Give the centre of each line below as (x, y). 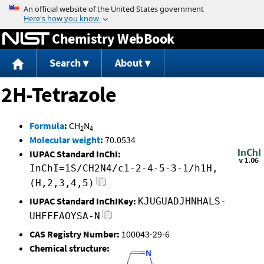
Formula (47, 126)
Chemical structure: (70, 248)
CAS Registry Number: (75, 234)
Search (65, 63)
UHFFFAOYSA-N (65, 216)
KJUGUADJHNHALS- (182, 202)
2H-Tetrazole (59, 95)
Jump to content (132, 8)
